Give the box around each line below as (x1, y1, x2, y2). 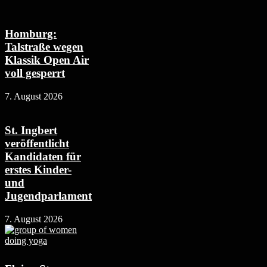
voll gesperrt (5, 67, 65, 80)
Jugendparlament (5, 189, 92, 202)
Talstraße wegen (5, 41, 83, 54)
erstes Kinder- (5, 163, 72, 176)
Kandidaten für (5, 150, 81, 163)
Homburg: (5, 27, 57, 41)
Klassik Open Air (5, 54, 89, 67)
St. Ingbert (5, 123, 57, 136)
